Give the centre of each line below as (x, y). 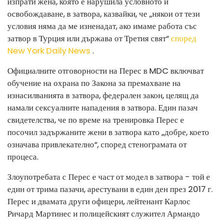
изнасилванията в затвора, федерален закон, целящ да (103, 95)
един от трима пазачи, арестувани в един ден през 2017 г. (110, 189)
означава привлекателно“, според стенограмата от (97, 144)
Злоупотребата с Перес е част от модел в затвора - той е (109, 177)
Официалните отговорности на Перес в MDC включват (106, 71)
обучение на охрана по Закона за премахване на (94, 83)
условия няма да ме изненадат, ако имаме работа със (102, 26)
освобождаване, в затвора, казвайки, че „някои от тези (104, 14)
